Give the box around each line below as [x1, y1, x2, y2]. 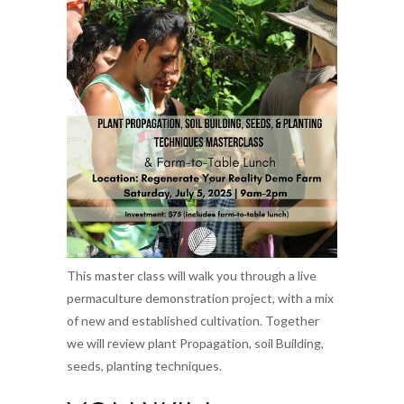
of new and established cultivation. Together [67, 313, 319, 329]
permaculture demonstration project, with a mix [67, 290, 334, 307]
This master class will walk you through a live [67, 268, 317, 284]
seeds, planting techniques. [67, 358, 222, 374]
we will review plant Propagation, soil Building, [67, 335, 324, 352]
